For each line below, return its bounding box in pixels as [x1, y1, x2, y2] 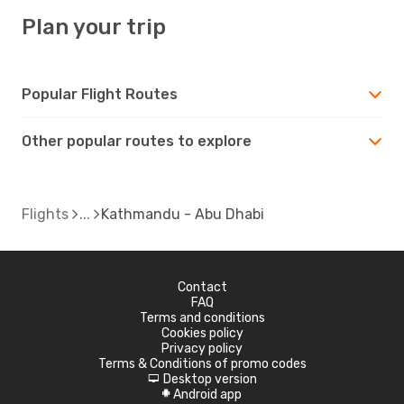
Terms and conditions [139, 309, 265, 326]
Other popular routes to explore [22, 132, 252, 150]
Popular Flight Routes [22, 85, 178, 103]
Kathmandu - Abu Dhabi [101, 205, 264, 223]
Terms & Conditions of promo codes [97, 355, 307, 372]
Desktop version [162, 371, 257, 387]
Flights [22, 205, 69, 223]
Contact [177, 279, 227, 295]
